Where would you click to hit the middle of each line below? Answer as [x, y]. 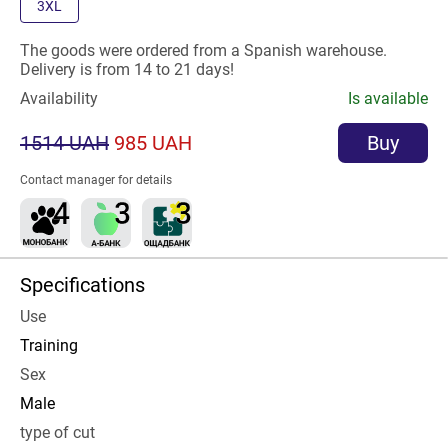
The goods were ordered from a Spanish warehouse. [203, 50]
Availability [59, 98]
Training [49, 345]
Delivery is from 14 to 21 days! [127, 69]
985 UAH [153, 143]
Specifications [82, 285]
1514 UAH [64, 143]
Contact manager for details [96, 180]
